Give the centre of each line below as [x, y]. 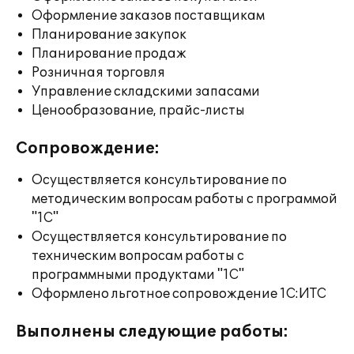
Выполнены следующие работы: [152, 332]
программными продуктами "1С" [138, 275]
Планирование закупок [109, 35]
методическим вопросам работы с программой [185, 199]
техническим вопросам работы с [138, 256]
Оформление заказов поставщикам [148, 16]
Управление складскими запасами [146, 92]
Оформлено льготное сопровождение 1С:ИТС [179, 294]
